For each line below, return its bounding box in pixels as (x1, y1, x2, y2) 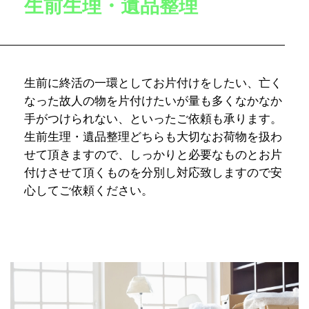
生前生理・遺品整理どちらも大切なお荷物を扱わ (24, 130, 282, 144)
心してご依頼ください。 (24, 184, 153, 198)
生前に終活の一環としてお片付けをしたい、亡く (24, 77, 282, 90)
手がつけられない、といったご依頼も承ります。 (24, 112, 282, 126)
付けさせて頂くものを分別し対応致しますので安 (24, 166, 282, 180)
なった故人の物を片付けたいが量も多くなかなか (24, 94, 282, 108)
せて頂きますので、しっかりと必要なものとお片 (24, 148, 282, 162)
